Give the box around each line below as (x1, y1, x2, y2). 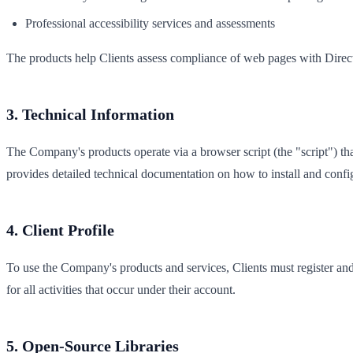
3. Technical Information (6, 105, 174, 123)
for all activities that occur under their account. (6, 282, 236, 296)
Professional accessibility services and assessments (25, 16, 275, 30)
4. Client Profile (6, 221, 114, 239)
